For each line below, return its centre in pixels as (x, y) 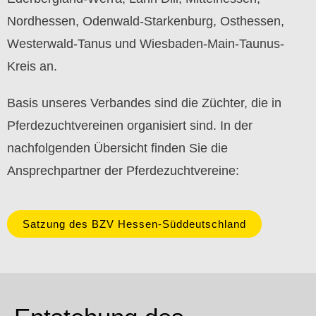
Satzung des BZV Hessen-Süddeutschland (134, 224)
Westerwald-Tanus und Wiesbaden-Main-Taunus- (146, 44)
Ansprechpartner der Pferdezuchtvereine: (123, 171)
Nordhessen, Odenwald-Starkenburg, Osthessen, (146, 21)
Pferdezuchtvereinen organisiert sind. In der (130, 126)
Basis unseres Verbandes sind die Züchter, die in (144, 103)
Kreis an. (32, 66)
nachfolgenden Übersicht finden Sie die (117, 148)
